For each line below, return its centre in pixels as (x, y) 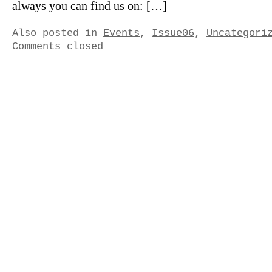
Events (121, 33)
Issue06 (173, 33)
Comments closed (58, 46)
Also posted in (58, 33)
